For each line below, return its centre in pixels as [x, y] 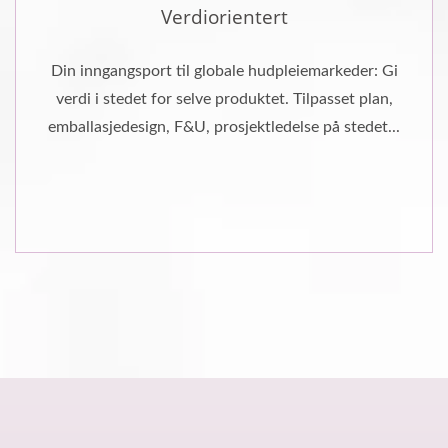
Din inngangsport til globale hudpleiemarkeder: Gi [224, 70]
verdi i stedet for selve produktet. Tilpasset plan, [224, 98]
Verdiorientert [224, 16]
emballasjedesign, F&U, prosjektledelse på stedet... [224, 126]
